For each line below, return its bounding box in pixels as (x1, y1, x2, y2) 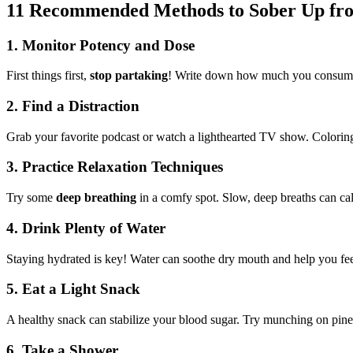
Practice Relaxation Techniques (22, 158, 223, 176)
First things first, (6, 69, 90, 83)
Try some (6, 191, 56, 205)
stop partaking (90, 69, 168, 83)
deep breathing (56, 191, 136, 205)
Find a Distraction (22, 97, 139, 114)
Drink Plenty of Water (22, 219, 165, 236)
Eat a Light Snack (22, 281, 140, 298)
